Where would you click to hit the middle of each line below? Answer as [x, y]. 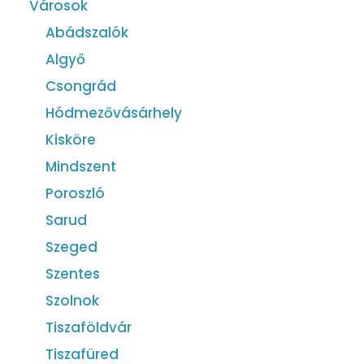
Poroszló [75, 194]
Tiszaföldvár [89, 328]
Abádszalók [87, 33]
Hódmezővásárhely [114, 113]
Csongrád [81, 87]
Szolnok [72, 301]
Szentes [73, 274]
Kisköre [71, 140]
